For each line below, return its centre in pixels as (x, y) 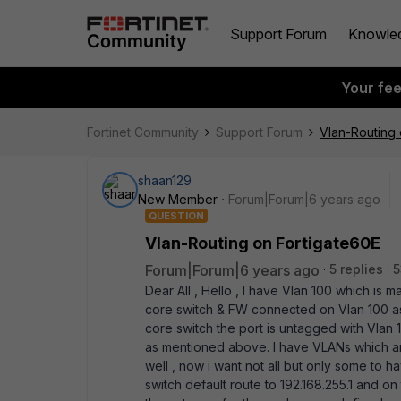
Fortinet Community (143, 132)
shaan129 (165, 180)
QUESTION (176, 216)
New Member (178, 199)
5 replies (356, 269)
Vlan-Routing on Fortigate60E (263, 243)
